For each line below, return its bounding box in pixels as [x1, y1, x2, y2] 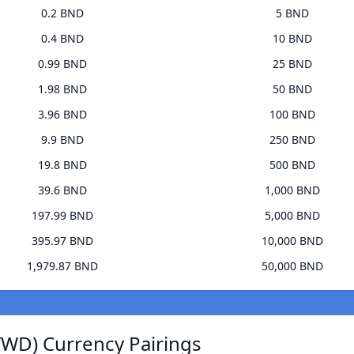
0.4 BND [40, 31, 84, 47]
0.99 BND [37, 56, 87, 72]
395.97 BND [31, 233, 93, 249]
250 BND [269, 132, 315, 148]
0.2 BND [40, 6, 84, 21]
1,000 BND [264, 183, 320, 198]
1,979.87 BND [26, 258, 98, 274]
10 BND [272, 31, 312, 47]
